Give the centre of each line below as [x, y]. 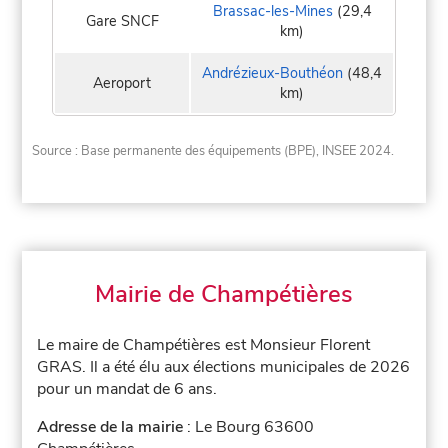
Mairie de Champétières [224, 293]
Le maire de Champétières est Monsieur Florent [204, 344]
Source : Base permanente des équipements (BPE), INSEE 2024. [213, 150]
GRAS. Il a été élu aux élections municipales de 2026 [224, 366]
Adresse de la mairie [110, 426]
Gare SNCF [122, 21]
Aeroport [122, 83]
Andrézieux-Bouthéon [272, 73]
